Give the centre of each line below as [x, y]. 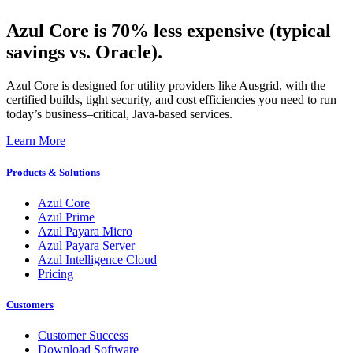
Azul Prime [66, 217]
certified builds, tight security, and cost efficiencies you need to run [171, 100]
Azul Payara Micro [85, 231]
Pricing [56, 273]
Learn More [36, 141]
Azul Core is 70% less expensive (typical [169, 31]
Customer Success [83, 336]
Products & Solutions [53, 172]
